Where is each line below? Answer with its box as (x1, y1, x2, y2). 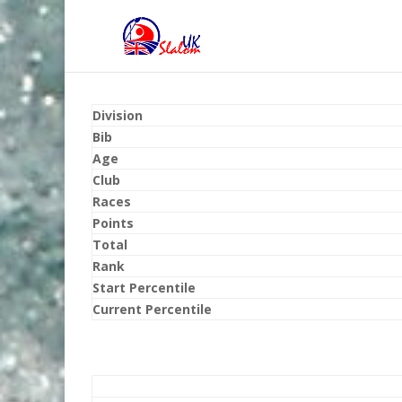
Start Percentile (92, 279, 196, 296)
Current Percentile (92, 301, 212, 318)
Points (92, 214, 134, 232)
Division (92, 107, 143, 124)
